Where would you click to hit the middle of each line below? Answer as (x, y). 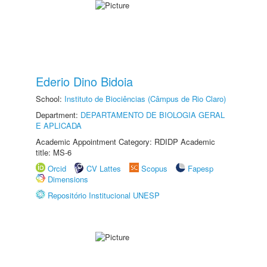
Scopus (154, 168)
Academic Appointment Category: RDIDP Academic (125, 142)
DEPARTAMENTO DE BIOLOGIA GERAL (153, 115)
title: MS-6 (54, 152)
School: (50, 99)
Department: (58, 115)
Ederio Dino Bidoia (84, 81)
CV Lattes (104, 168)
